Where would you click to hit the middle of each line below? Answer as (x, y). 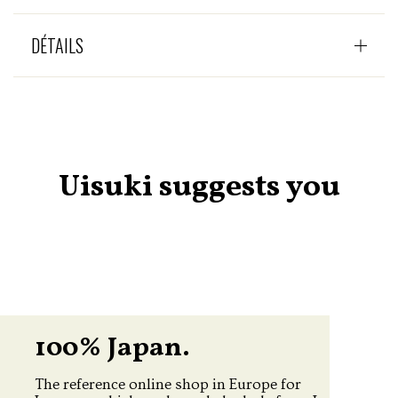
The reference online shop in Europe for (168, 384)
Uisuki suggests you (199, 187)
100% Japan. (112, 348)
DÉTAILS (57, 45)
